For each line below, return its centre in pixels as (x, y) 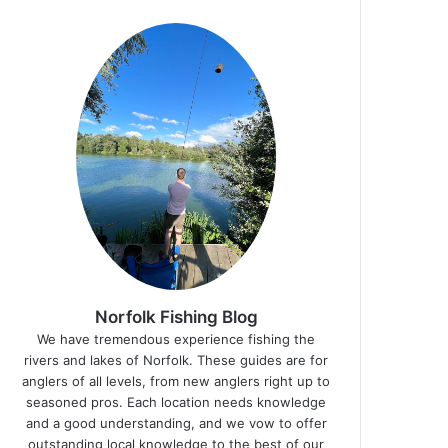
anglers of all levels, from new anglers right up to (176, 380)
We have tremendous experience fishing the (176, 338)
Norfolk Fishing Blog (176, 316)
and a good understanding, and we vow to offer (176, 422)
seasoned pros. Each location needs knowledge (176, 401)
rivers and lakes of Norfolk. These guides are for (176, 359)
